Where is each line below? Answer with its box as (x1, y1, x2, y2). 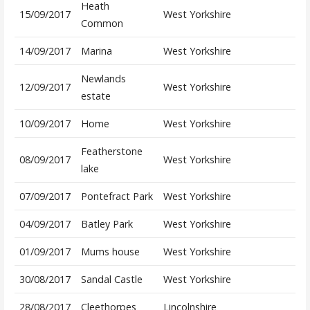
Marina (80, 44, 112, 58)
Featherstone (80, 145, 143, 158)
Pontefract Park (80, 190, 153, 203)
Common (80, 17, 123, 30)
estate (80, 89, 111, 103)
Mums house (80, 245, 140, 259)
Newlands (80, 72, 126, 86)
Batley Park (80, 217, 133, 231)
